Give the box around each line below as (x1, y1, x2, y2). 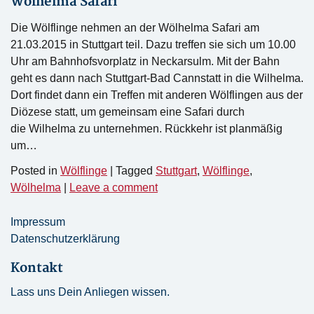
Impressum (11, 216, 65, 228)
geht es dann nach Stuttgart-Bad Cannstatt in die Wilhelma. (11, 72, 303, 84)
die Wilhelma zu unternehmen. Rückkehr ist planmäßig (11, 123, 282, 135)
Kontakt (11, 260, 63, 276)
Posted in (11, 165, 57, 177)
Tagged (116, 165, 153, 177)
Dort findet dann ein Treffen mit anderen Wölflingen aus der (11, 89, 303, 101)
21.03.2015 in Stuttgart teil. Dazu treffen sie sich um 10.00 (11, 39, 296, 50)
